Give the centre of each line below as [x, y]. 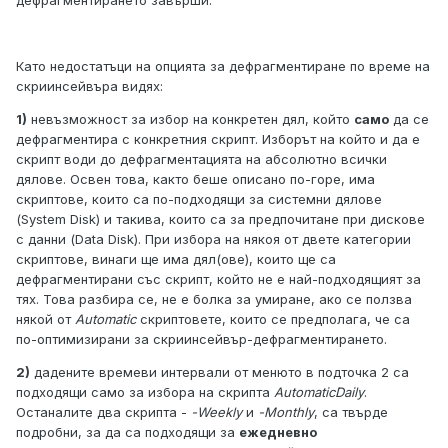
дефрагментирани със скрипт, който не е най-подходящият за [218, 279]
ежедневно [278, 432]
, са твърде [351, 412]
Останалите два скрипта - [103, 412]
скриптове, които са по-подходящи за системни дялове [199, 199]
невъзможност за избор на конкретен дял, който [190, 119]
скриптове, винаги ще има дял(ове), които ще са [176, 259]
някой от [45, 319]
